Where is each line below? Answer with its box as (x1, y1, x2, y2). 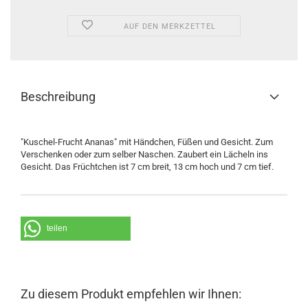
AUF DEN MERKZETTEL (124, 22, 217, 31)
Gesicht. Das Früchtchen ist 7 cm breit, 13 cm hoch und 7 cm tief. (21, 162, 274, 172)
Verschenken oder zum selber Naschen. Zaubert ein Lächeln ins (21, 149, 268, 159)
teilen (47, 223, 67, 233)
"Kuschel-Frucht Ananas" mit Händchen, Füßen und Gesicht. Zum (21, 137, 273, 147)
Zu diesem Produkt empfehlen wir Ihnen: (21, 287, 241, 301)
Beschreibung (21, 89, 96, 104)
